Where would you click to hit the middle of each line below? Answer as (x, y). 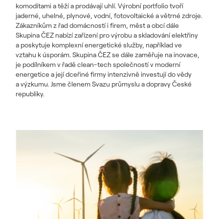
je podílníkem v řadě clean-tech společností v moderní (98, 65)
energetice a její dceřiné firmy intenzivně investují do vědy (104, 74)
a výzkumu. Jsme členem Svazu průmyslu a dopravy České (104, 84)
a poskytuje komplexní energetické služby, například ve (99, 45)
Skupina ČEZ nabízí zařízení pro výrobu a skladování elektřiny (107, 35)
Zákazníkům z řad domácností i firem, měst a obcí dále (97, 25)
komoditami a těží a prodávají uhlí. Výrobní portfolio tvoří (99, 6)
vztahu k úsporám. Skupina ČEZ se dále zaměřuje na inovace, (108, 55)
